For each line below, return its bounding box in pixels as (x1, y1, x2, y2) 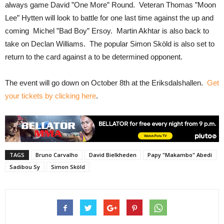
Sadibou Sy (9, 162, 40, 170)
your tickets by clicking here (5, 91, 96, 100)
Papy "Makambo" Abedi (147, 150, 212, 158)
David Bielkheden (89, 150, 136, 158)
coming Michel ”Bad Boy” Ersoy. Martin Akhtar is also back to (5, 26, 209, 35)
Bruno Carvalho (35, 150, 78, 158)
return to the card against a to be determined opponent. (5, 52, 182, 61)
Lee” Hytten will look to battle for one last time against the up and (5, 13, 213, 22)
